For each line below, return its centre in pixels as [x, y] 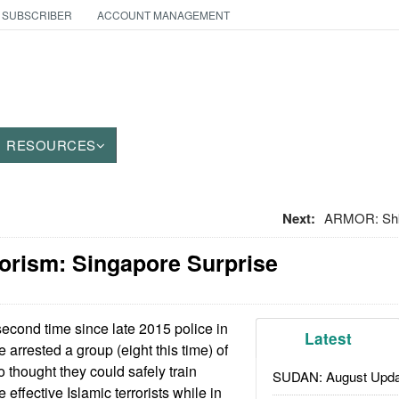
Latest [329, 338]
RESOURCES [51, 145]
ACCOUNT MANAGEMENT [163, 15]
